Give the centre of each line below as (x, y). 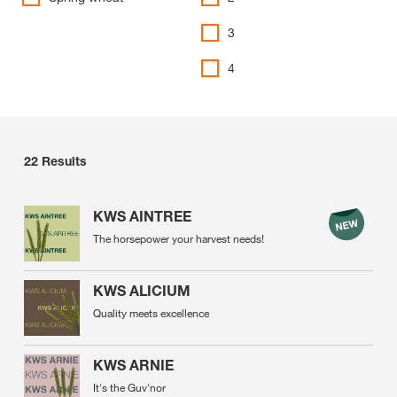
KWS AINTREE (142, 216)
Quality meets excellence (151, 313)
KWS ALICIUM (142, 291)
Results (64, 161)
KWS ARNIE (133, 365)
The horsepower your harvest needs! (179, 238)
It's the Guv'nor (129, 387)
